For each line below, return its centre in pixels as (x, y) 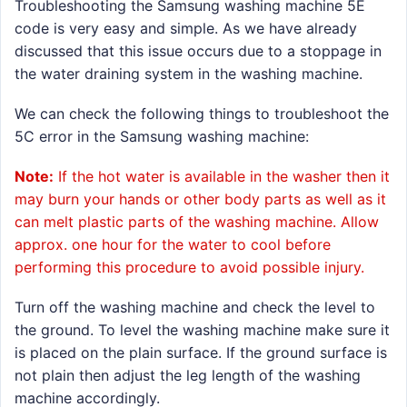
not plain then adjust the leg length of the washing (188, 376)
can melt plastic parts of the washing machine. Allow (197, 221)
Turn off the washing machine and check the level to (195, 308)
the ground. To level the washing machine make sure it (202, 330)
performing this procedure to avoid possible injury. (189, 267)
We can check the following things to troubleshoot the (202, 113)
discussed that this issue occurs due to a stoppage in (198, 50)
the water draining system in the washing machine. (189, 73)
